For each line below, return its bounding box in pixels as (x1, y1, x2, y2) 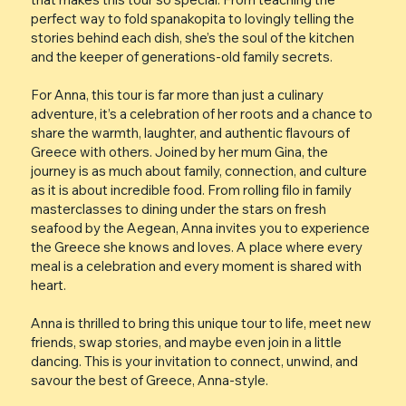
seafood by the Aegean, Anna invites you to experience (30, 219, 370, 237)
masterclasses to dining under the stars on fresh (30, 200, 326, 218)
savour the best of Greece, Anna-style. (30, 372, 268, 390)
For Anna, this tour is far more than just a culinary (30, 86, 324, 104)
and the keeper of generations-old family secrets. (30, 48, 333, 66)
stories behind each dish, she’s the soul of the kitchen (30, 29, 354, 47)
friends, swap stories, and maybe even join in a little (30, 333, 342, 352)
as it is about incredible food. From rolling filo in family (30, 181, 352, 199)
